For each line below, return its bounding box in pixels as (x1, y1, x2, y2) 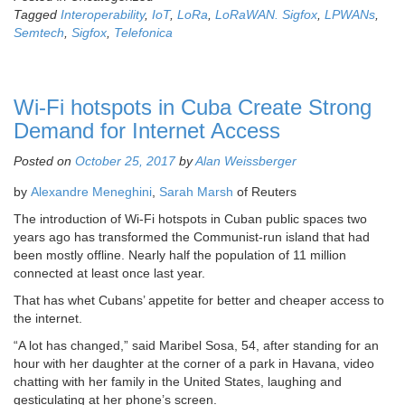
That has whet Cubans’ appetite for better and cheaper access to (14, 292, 384, 307)
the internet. (14, 310, 82, 325)
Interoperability (61, 6, 145, 22)
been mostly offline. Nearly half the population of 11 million (14, 247, 346, 262)
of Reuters (233, 184, 297, 199)
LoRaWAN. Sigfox (215, 6, 317, 22)
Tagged (14, 6, 61, 22)
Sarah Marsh (159, 184, 233, 199)
